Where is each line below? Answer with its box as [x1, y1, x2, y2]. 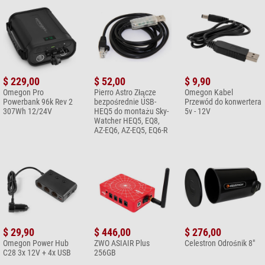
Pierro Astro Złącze [93, 88, 156, 98]
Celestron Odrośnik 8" [185, 238, 255, 248]
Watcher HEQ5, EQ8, [93, 116, 160, 126]
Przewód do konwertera [185, 97, 261, 107]
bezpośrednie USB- [93, 97, 156, 107]
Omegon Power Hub [3, 238, 69, 248]
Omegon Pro [3, 88, 44, 98]
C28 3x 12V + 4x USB [3, 247, 71, 257]
